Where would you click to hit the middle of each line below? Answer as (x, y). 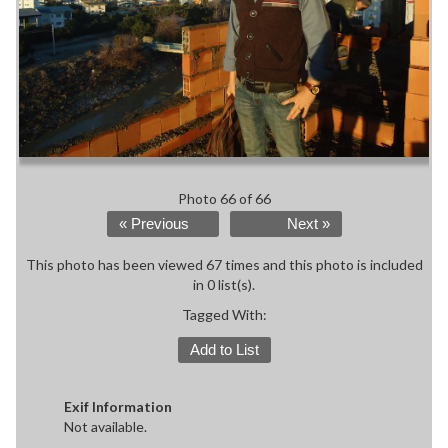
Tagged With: (224, 314)
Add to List (224, 349)
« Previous (153, 223)
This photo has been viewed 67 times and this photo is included (224, 264)
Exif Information (118, 406)
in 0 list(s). (224, 284)
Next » (308, 223)
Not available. (105, 426)
